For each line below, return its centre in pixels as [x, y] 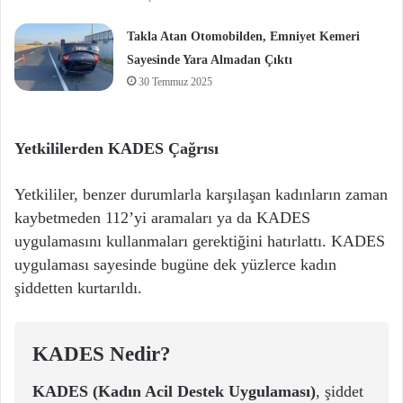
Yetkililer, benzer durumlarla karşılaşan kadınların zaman [201, 195]
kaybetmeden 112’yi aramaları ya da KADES [162, 218]
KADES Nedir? [102, 354]
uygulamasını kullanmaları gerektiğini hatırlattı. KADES [200, 242]
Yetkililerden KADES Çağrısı [116, 149]
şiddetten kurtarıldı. [78, 288]
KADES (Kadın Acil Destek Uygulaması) [174, 391]
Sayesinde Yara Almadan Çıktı [210, 60]
